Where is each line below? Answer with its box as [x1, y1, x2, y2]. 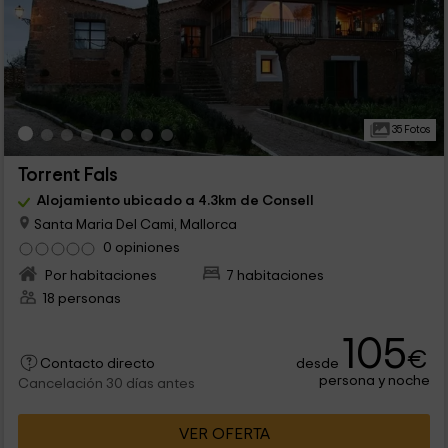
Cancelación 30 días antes [17, 376, 195, 391]
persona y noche [319, 372, 431, 388]
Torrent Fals [17, 165, 118, 185]
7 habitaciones [226, 267, 325, 283]
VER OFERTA [178, 425, 270, 442]
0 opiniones [102, 239, 180, 255]
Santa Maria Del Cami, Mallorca [30, 216, 237, 232]
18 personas [41, 290, 121, 306]
